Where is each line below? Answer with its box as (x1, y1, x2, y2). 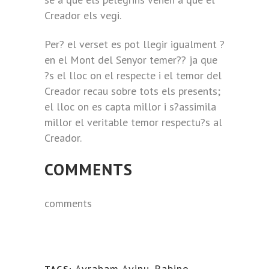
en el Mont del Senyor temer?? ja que (44, 53, 217, 67)
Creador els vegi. (44, 8, 121, 22)
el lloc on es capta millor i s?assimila (44, 100, 216, 113)
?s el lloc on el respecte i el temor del (44, 68, 222, 82)
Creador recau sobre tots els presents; (44, 84, 220, 98)
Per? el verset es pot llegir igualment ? (44, 37, 225, 51)
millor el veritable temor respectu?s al (44, 115, 222, 129)
